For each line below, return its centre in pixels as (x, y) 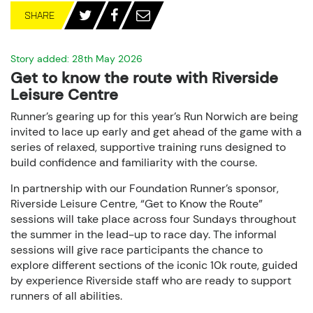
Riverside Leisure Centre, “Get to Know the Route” (137, 204)
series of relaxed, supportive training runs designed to (148, 147)
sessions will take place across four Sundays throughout (153, 219)
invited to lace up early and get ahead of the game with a (156, 132)
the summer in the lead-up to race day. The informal (144, 234)
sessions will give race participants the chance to (137, 250)
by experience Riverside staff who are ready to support (151, 281)
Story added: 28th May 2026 (77, 59)
